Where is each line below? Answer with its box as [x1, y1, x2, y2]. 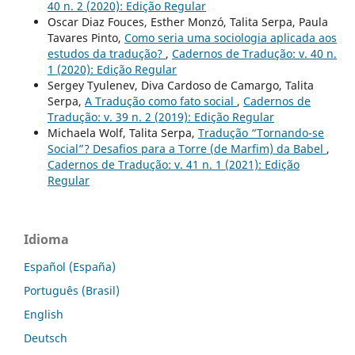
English [24, 307, 63, 323]
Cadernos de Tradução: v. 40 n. [171, 46, 337, 62]
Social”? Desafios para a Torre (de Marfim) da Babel [47, 141, 326, 157]
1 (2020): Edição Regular [47, 62, 177, 78]
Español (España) [24, 259, 116, 275]
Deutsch [24, 330, 67, 346]
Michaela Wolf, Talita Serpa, [47, 125, 198, 141]
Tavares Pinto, [47, 30, 124, 46]
